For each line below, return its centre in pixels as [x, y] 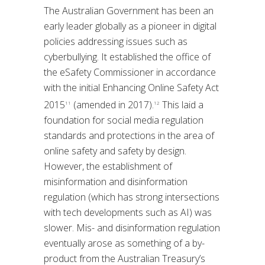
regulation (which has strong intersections [132, 197]
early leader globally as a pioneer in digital [130, 26]
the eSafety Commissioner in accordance [130, 72]
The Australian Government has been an [129, 10]
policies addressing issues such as [116, 41]
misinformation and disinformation [116, 182]
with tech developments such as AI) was [128, 212]
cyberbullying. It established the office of [127, 56]
